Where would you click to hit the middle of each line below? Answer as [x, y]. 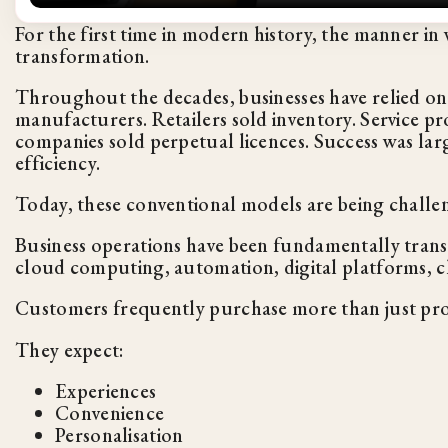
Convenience [110, 412]
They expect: [69, 349]
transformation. [82, 55]
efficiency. [58, 162]
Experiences [106, 390]
